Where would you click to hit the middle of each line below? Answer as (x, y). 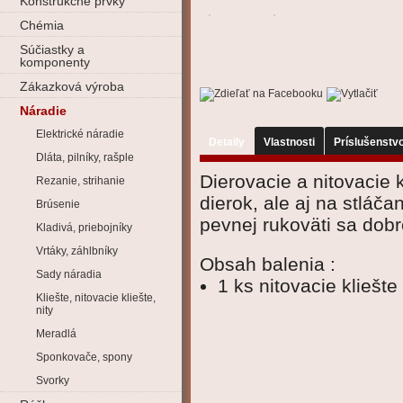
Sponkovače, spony (84, 357)
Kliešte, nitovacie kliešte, (96, 298)
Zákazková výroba (72, 86)
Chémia (42, 25)
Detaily (227, 142)
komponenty (55, 62)
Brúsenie (58, 204)
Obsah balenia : (268, 264)
